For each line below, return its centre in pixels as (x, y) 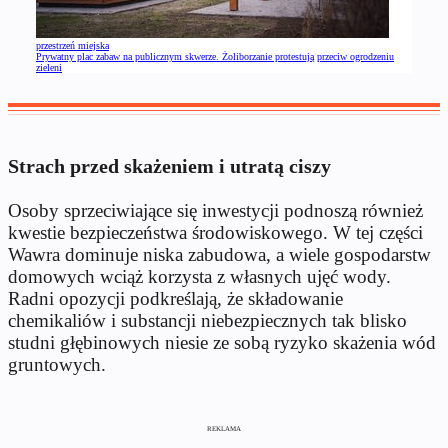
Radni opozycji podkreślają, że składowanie (175, 299)
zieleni (49, 68)
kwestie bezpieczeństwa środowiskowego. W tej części (215, 233)
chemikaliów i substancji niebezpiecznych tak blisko (207, 321)
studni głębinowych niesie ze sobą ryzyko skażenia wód (222, 343)
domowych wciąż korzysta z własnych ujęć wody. (199, 277)
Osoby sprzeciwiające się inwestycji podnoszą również (215, 211)
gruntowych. (57, 365)
